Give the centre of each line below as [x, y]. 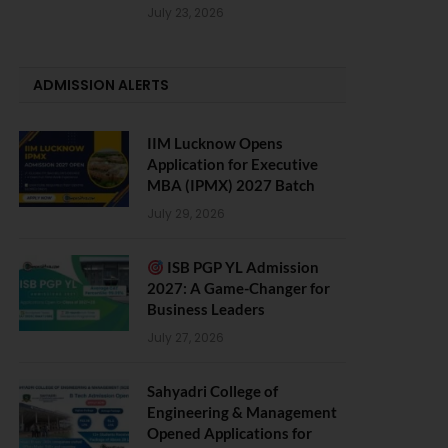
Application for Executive [232, 164]
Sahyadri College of [212, 391]
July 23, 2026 [185, 12]
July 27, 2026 [185, 337]
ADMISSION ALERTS [101, 85]
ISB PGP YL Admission [242, 267]
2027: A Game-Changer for [238, 288]
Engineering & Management [242, 412]
